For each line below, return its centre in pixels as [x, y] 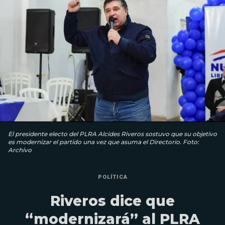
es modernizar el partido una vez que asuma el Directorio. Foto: [103, 142]
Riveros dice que [113, 201]
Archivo [20, 150]
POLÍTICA [113, 177]
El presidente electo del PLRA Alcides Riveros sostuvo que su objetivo [113, 134]
